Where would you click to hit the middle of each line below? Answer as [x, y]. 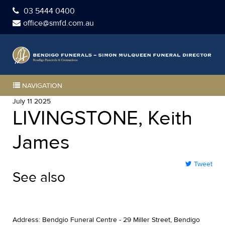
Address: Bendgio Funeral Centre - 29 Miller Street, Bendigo [106, 219]
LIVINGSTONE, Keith [102, 118]
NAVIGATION [41, 85]
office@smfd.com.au [59, 23]
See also [39, 177]
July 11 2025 [32, 101]
